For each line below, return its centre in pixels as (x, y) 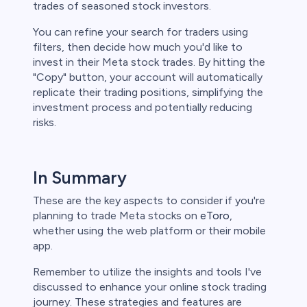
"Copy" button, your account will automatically (148, 77)
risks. (45, 123)
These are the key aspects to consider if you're (149, 201)
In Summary (80, 178)
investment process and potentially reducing (143, 108)
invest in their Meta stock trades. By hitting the (149, 62)
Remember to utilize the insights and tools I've (147, 272)
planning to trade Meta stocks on (116, 216)
